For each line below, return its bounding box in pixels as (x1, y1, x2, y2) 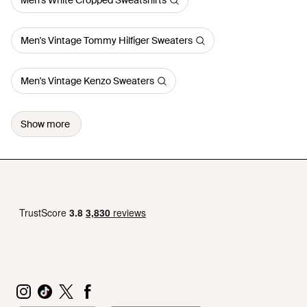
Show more (21, 118, 70, 130)
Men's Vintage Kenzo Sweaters (21, 75, 154, 87)
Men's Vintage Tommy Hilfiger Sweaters (21, 34, 193, 47)
